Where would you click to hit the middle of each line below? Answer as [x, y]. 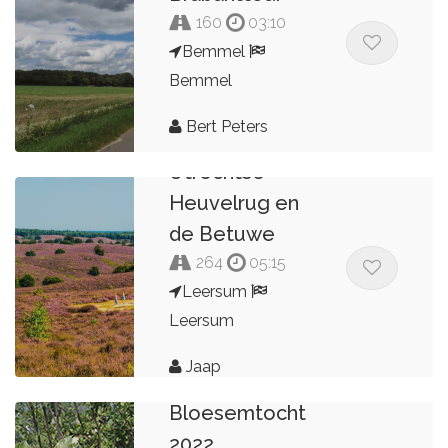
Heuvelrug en [234, 203]
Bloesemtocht [238, 412]
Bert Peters [225, 126]
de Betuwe [222, 234]
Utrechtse [217, 172]
